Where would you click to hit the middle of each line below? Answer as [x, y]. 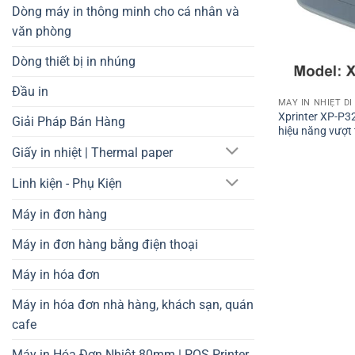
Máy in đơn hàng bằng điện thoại [105, 245]
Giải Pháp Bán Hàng [69, 121]
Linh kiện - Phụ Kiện [67, 184]
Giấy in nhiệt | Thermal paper [92, 152]
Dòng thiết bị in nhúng [74, 61]
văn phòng [42, 31]
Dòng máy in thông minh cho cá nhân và [126, 11]
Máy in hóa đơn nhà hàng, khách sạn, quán [133, 305]
